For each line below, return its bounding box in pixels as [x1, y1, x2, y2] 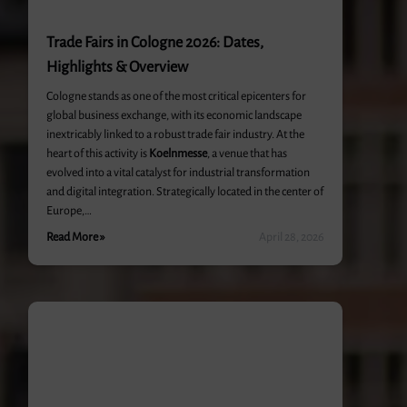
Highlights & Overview [45, 59, 188, 75]
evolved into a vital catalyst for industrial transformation [45, 166, 310, 179]
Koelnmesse [148, 147, 207, 160]
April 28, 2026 [259, 231, 325, 243]
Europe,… [45, 204, 92, 217]
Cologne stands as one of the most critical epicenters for [45, 90, 306, 103]
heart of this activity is [45, 147, 149, 160]
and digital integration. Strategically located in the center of [45, 185, 323, 198]
